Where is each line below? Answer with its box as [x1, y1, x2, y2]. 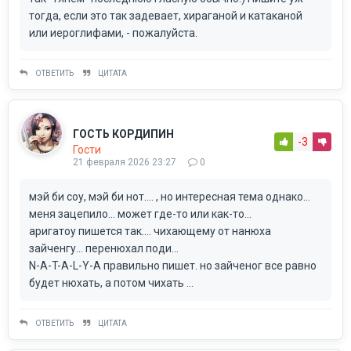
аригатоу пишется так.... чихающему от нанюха [29, 224, 271, 237]
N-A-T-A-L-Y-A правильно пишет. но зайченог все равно [29, 259, 317, 272]
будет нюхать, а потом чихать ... [29, 276, 194, 289]
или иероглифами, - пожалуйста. [29, 26, 197, 39]
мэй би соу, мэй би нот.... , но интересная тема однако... [29, 190, 310, 203]
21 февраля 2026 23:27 [73, 156, 176, 168]
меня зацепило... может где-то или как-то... [29, 207, 251, 220]
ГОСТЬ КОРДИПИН [73, 127, 174, 140]
